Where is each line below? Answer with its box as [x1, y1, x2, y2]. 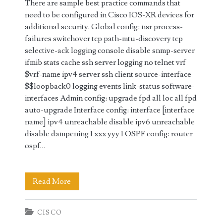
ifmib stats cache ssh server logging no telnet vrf [24, 57, 186, 67]
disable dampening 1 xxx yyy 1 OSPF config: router [24, 129, 193, 139]
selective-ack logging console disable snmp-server [24, 46, 195, 55]
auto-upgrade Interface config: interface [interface [24, 105, 195, 115]
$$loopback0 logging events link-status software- [24, 81, 195, 91]
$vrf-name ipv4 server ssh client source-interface [24, 69, 191, 79]
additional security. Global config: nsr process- [24, 22, 183, 32]
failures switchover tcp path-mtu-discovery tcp [24, 34, 183, 44]
